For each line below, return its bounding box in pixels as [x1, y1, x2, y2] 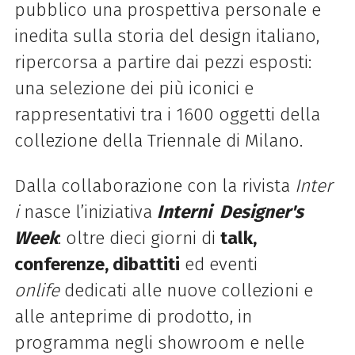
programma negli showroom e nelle [13, 331, 304, 353]
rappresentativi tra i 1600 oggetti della [13, 103, 320, 125]
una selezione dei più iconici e [13, 77, 254, 99]
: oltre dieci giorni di [57, 227, 220, 249]
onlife [13, 279, 59, 301]
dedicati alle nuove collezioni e [59, 279, 313, 301]
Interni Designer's [156, 200, 303, 223]
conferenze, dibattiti [13, 253, 180, 275]
